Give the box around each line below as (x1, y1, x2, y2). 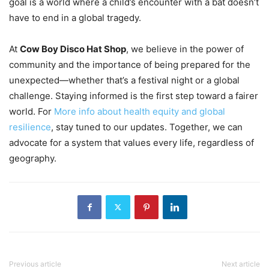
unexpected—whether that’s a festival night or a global (9, 74, 240, 86)
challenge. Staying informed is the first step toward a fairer (9, 89, 258, 101)
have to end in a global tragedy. (9, 11, 141, 23)
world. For (9, 105, 54, 117)
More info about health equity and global (54, 105, 225, 117)
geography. (9, 152, 56, 164)
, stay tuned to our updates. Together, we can (51, 121, 243, 133)
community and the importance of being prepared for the (9, 58, 250, 70)
